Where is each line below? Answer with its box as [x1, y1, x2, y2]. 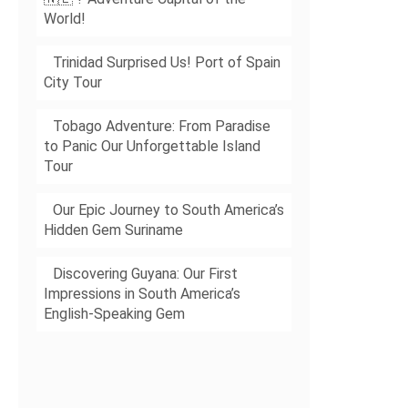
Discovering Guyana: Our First [53, 265, 239, 283]
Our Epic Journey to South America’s [53, 201, 285, 219]
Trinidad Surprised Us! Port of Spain [53, 54, 281, 72]
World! [44, 10, 87, 28]
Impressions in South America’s [44, 285, 241, 303]
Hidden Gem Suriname [44, 221, 184, 240]
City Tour [44, 74, 103, 92]
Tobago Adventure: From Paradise [53, 117, 271, 136]
